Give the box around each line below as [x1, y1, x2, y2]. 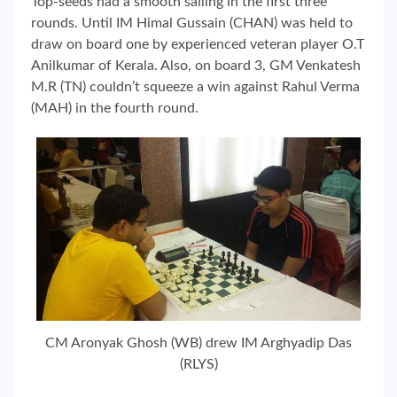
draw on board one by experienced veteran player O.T [31, 37, 364, 52]
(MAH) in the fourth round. [31, 101, 198, 116]
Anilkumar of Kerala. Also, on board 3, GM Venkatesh [31, 58, 361, 74]
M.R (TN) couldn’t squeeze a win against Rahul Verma [31, 80, 360, 95]
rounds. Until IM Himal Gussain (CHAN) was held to [31, 16, 353, 31]
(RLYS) [179, 356, 218, 371]
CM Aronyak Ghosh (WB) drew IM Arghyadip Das [45, 335, 352, 350]
